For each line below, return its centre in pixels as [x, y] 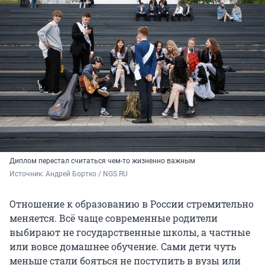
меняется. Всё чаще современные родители [114, 218]
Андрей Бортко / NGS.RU [87, 174]
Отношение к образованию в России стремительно [132, 204]
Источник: [28, 174]
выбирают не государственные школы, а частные [130, 232]
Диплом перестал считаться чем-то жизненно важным [102, 161]
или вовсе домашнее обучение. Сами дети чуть [123, 247]
